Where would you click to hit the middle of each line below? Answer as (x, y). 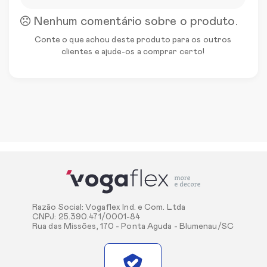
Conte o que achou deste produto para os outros (133, 40)
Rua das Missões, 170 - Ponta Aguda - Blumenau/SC (133, 227)
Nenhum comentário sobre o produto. (134, 21)
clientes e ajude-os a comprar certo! (133, 52)
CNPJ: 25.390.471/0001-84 (86, 217)
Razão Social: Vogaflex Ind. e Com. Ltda (109, 208)
